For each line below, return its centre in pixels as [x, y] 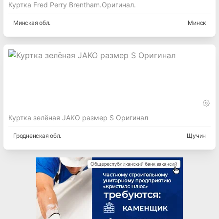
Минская [26, 23]
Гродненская [31, 136]
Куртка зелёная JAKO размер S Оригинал [78, 118]
